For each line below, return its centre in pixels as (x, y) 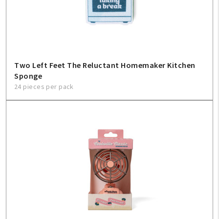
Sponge (28, 76)
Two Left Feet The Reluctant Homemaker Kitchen (105, 65)
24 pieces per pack (44, 87)
